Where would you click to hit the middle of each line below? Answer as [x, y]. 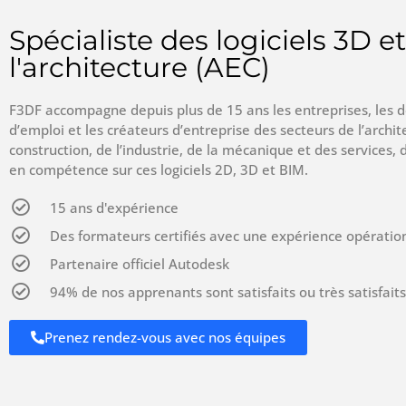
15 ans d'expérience [114, 208]
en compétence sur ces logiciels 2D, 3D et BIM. [159, 169]
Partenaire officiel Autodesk [140, 264]
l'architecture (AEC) [140, 68]
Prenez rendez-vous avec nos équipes [165, 337]
